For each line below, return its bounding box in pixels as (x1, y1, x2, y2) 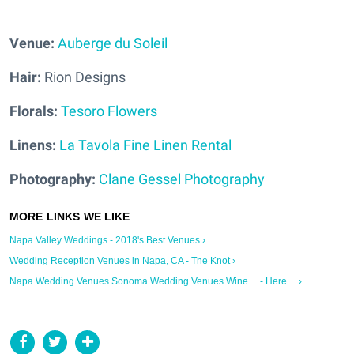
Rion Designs (44, 68, 126, 85)
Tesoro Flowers (61, 102, 157, 119)
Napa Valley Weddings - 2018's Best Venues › (9, 234, 205, 246)
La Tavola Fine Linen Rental (59, 136, 232, 153)
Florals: (9, 102, 58, 119)
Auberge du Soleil (58, 34, 168, 51)
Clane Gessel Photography (99, 170, 265, 187)
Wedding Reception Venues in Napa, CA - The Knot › (9, 254, 235, 266)
